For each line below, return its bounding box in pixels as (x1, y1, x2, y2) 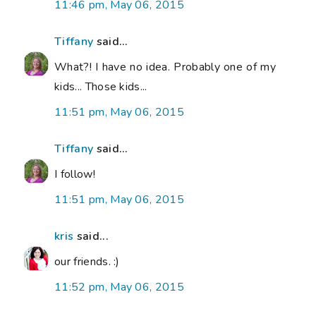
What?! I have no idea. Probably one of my (54, 59, 276, 75)
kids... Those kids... (54, 79, 147, 95)
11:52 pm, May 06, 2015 (54, 279, 185, 296)
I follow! (54, 166, 95, 183)
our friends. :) (54, 254, 120, 270)
